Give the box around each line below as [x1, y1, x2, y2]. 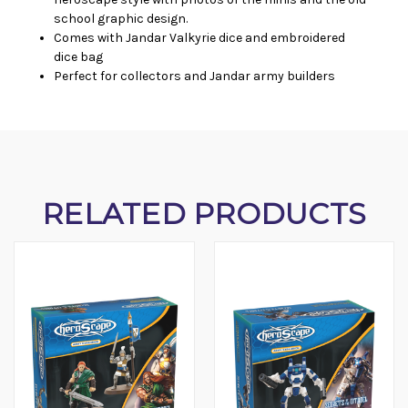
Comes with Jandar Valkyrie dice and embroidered [54, 30, 346, 46]
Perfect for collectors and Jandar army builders [54, 68, 336, 85]
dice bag [54, 49, 104, 66]
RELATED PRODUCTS [42, 196, 366, 232]
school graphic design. [54, 11, 189, 27]
